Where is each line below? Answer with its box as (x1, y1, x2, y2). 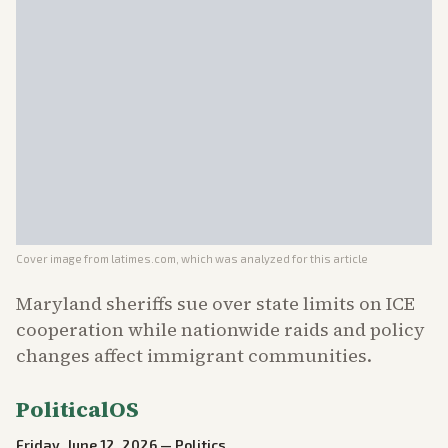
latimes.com (111, 252, 176, 265)
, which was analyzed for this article (176, 252, 368, 265)
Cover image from (16, 252, 111, 265)
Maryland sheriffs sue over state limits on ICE (16, 291, 415, 316)
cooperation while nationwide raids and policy (16, 317, 425, 342)
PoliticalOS (16, 394, 139, 424)
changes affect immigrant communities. (16, 343, 372, 368)
